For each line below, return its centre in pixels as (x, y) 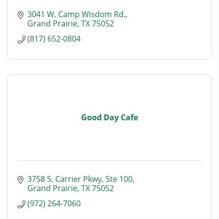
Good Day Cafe (109, 117)
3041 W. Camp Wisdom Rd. (77, 14)
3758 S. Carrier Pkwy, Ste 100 (80, 179)
